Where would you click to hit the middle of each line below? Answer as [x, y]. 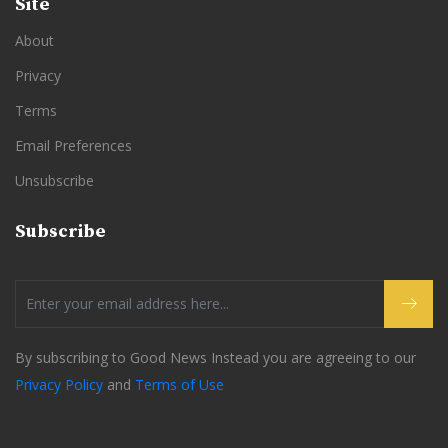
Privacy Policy [59, 384]
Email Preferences [73, 145]
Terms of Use [179, 384]
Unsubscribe [54, 180]
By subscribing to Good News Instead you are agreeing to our [215, 357]
